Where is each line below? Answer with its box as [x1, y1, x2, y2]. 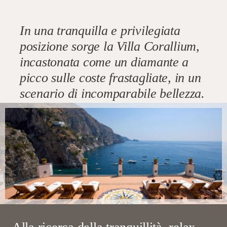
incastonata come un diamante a [20, 54, 189, 69]
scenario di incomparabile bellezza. [20, 86, 205, 101]
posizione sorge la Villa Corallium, [20, 39, 200, 54]
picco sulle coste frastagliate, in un [20, 70, 201, 85]
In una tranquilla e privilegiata [20, 23, 180, 38]
